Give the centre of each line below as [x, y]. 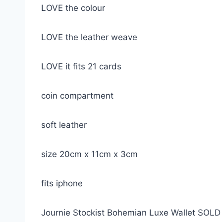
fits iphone [62, 183]
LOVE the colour [74, 8]
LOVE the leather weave [90, 37]
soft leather [64, 125]
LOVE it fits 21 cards [81, 66]
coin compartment [77, 96]
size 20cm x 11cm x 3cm [91, 154]
